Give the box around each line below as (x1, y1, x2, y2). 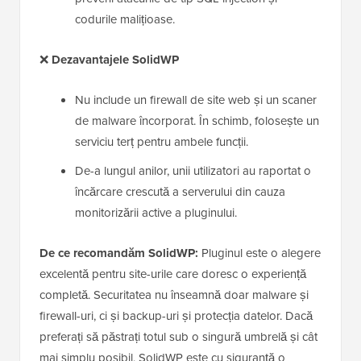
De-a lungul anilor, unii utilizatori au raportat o (75, 162, 311, 180)
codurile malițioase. (75, 10, 175, 29)
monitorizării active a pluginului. (75, 204, 237, 222)
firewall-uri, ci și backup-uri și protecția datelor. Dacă (39, 307, 313, 326)
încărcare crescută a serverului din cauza (75, 183, 285, 201)
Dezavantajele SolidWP (52, 51, 179, 69)
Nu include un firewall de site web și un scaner (75, 91, 317, 110)
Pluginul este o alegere (198, 244, 321, 263)
